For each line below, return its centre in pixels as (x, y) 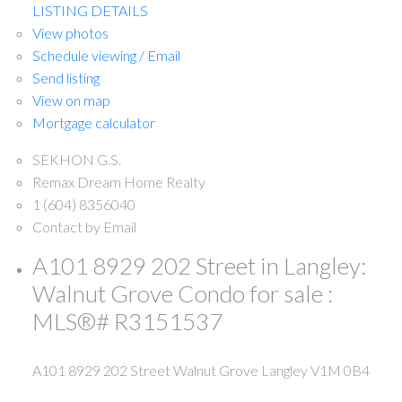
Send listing (66, 77)
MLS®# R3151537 (127, 321)
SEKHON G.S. (76, 159)
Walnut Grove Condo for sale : (182, 293)
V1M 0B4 (340, 371)
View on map (71, 100)
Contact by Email (84, 226)
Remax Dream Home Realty (118, 181)
